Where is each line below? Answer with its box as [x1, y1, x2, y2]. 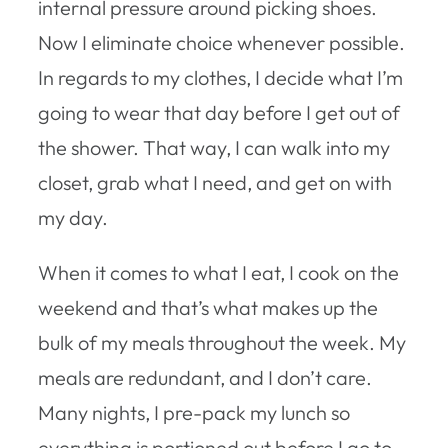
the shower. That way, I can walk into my [38, 134, 390, 160]
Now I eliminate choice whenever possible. [38, 29, 405, 55]
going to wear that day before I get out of [38, 99, 400, 125]
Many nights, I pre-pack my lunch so [38, 399, 350, 425]
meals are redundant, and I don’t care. [38, 364, 372, 390]
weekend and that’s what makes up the [38, 294, 378, 320]
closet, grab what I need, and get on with [38, 169, 392, 195]
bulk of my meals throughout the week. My [38, 329, 406, 355]
